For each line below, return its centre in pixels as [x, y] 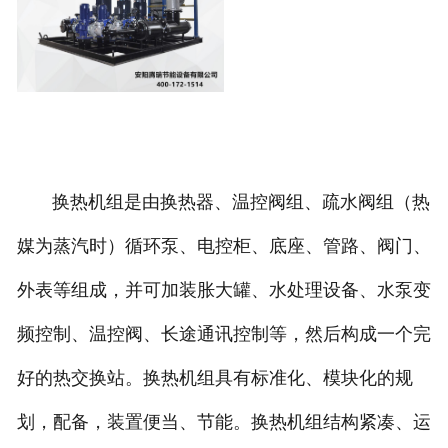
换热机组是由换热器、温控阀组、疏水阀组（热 [223, 201]
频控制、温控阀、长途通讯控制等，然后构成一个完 [223, 333]
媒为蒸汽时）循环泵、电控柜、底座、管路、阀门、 [223, 245]
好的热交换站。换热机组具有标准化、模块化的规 [214, 377]
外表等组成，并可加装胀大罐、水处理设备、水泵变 [223, 289]
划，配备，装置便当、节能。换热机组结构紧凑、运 [223, 421]
